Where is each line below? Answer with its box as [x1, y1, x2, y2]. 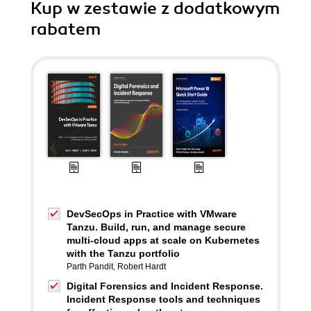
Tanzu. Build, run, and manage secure [67, 221, 246, 233]
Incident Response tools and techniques [67, 294, 260, 305]
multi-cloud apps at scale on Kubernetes [67, 235, 260, 246]
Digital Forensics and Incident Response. [67, 280, 263, 292]
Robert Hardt [117, 262, 166, 271]
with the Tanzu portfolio [67, 248, 180, 259]
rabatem [31, 19, 101, 40]
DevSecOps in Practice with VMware [67, 208, 237, 219]
